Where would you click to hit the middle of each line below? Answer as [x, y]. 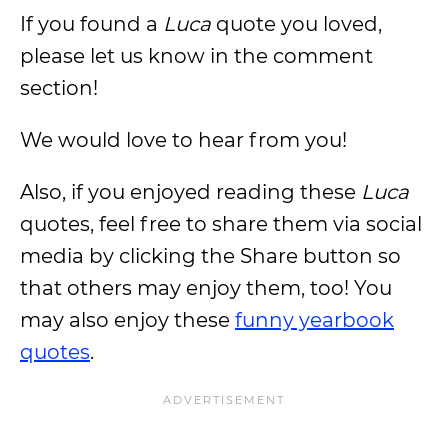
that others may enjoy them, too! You [206, 288]
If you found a [91, 24]
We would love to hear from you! [183, 140]
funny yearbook [314, 320]
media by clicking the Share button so [210, 256]
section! [59, 88]
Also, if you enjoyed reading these [190, 192]
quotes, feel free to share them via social [221, 224]
